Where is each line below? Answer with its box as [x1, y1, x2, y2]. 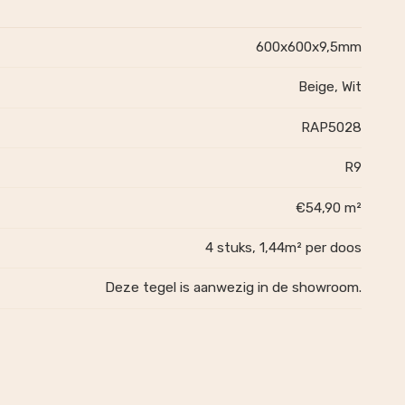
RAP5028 [301, 118, 362, 136]
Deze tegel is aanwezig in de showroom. [105, 279, 362, 297]
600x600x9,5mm [256, 39, 362, 56]
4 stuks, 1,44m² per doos [205, 239, 362, 256]
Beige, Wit [298, 79, 362, 96]
